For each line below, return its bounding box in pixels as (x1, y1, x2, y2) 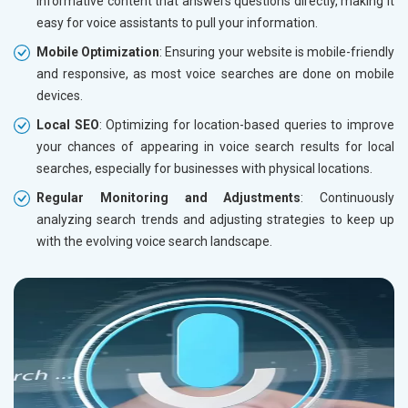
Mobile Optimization (36, 44, 160, 59)
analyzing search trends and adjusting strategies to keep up (36, 211, 394, 227)
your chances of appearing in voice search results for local (36, 138, 394, 154)
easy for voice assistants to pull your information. (36, 15, 318, 30)
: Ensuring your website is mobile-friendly (159, 44, 395, 59)
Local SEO (36, 117, 99, 132)
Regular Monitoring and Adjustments (36, 189, 301, 205)
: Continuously (301, 189, 394, 205)
